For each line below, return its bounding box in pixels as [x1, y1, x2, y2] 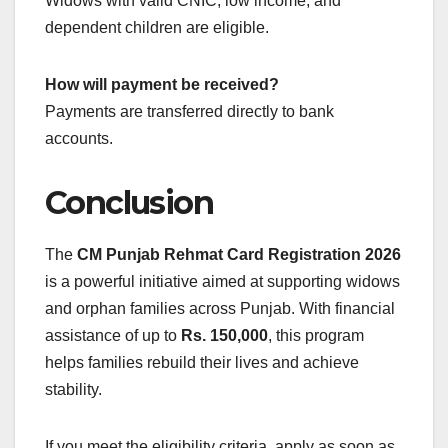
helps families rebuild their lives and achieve [45, 353, 359, 371]
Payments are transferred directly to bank [45, 102, 334, 120]
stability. [45, 380, 102, 398]
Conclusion [45, 182, 213, 222]
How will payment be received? [45, 75, 279, 93]
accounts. [45, 129, 113, 147]
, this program [268, 326, 364, 344]
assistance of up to [45, 326, 181, 344]
